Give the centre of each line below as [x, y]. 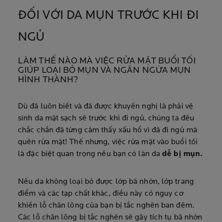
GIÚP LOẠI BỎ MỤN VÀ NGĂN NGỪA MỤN [105, 71]
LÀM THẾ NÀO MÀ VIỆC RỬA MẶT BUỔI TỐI [107, 61]
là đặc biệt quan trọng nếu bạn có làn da [90, 154]
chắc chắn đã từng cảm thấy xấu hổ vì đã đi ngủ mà [108, 130]
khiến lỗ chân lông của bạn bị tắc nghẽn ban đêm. [106, 206]
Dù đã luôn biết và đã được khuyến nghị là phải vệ [106, 107]
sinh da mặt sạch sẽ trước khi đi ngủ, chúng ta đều [106, 118]
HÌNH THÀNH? [48, 80]
